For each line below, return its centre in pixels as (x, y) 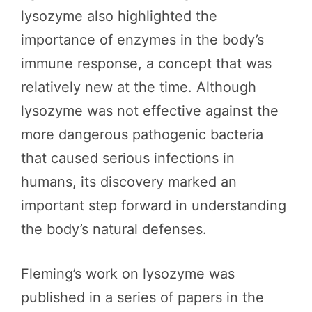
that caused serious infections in (128, 158)
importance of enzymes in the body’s (142, 40)
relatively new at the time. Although (139, 87)
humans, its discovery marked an (129, 182)
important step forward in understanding (154, 205)
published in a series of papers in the (142, 297)
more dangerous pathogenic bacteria (142, 134)
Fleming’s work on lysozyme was (128, 274)
